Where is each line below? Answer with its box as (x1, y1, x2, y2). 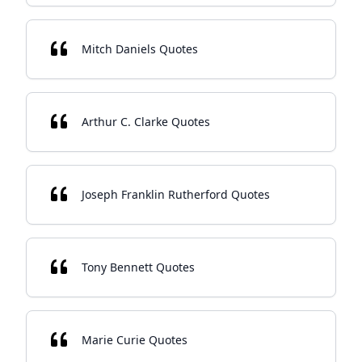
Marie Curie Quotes (82, 332, 187, 347)
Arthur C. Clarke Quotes (82, 114, 210, 129)
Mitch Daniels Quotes (82, 41, 198, 57)
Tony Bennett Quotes (82, 259, 195, 275)
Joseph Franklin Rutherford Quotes (82, 187, 270, 202)
